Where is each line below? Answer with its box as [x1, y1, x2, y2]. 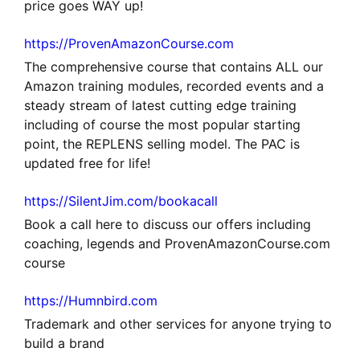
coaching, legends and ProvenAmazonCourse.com [24, 235, 330, 252]
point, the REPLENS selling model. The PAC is [24, 135, 300, 152]
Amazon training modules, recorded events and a [24, 77, 324, 94]
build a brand [24, 334, 104, 351]
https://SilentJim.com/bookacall [24, 192, 218, 209]
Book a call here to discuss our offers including [24, 215, 311, 232]
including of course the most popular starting [24, 116, 301, 133]
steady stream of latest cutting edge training [24, 96, 297, 113]
